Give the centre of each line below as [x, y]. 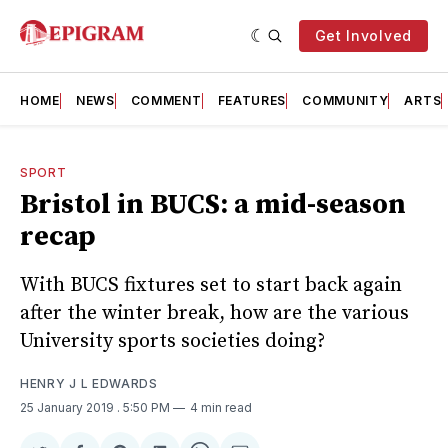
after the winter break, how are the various [214, 313]
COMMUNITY [345, 100]
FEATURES [252, 100]
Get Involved [363, 35]
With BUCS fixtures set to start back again [211, 285]
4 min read [221, 407]
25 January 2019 [68, 407]
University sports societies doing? [172, 341]
